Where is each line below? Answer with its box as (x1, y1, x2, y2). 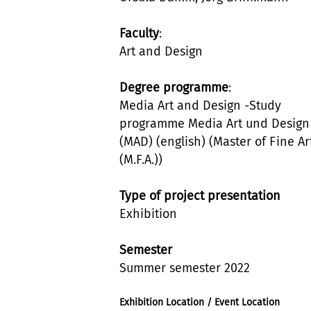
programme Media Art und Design (119, 115, 310, 131)
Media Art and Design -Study (119, 97, 281, 113)
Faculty (119, 25, 159, 41)
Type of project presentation (119, 187, 280, 203)
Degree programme (119, 79, 228, 95)
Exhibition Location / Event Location (119, 296, 280, 308)
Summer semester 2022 (119, 260, 250, 276)
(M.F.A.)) (119, 151, 162, 167)
